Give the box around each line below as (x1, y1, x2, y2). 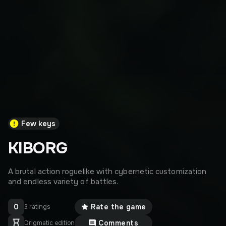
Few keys (21, 119, 55, 128)
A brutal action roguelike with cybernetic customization (8, 166, 207, 177)
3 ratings (24, 203, 51, 211)
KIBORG (8, 138, 68, 158)
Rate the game (91, 202, 146, 211)
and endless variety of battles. (8, 177, 119, 187)
